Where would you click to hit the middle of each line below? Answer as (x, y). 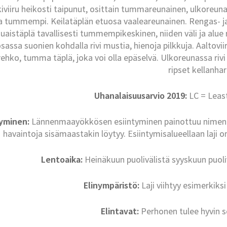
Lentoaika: (62, 160)
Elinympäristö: (112, 185)
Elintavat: (120, 211)
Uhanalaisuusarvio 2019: (141, 96)
